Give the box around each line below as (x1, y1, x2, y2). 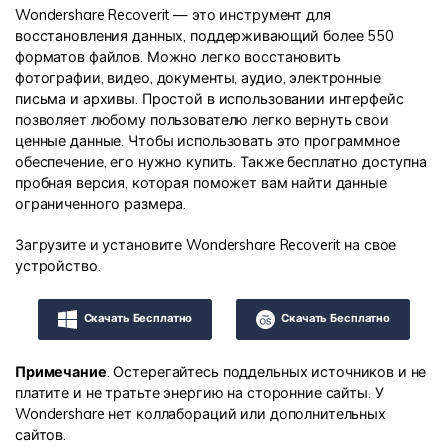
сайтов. (15, 426, 67, 445)
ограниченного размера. (15, 195, 187, 214)
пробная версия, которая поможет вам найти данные (15, 174, 387, 193)
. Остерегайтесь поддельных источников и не (106, 363, 427, 382)
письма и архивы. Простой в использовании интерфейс (15, 90, 404, 109)
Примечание (15, 363, 107, 382)
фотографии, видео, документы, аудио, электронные (15, 69, 381, 88)
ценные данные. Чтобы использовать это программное (15, 132, 400, 151)
